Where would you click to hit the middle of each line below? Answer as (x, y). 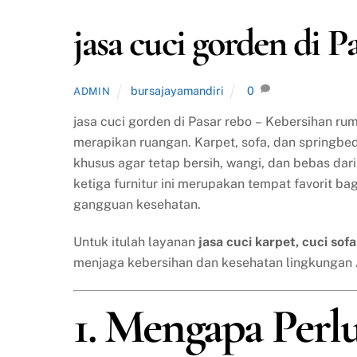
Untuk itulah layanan (136, 242)
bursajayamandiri (177, 91)
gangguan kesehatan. (137, 205)
